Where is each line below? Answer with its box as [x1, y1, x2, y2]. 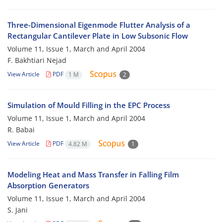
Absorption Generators [7, 180, 89, 191]
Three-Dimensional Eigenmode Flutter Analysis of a [7, 20, 190, 30]
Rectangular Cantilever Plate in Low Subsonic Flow [7, 31, 188, 41]
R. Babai [7, 125, 35, 135]
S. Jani [7, 205, 28, 215]
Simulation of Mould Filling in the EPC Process [7, 100, 170, 111]
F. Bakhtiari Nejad [7, 55, 66, 65]
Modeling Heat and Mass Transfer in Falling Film [7, 169, 179, 180]
